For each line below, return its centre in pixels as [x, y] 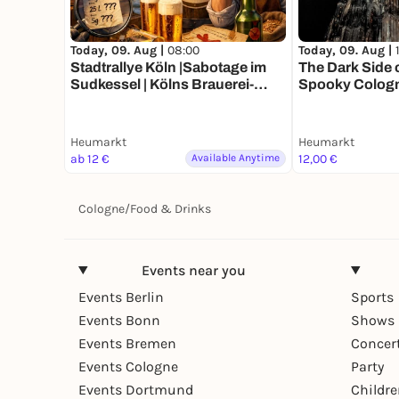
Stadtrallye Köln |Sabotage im [168, 68]
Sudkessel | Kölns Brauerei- [162, 85]
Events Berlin [121, 297]
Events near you [193, 270]
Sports [372, 297]
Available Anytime [236, 157]
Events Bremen [127, 343]
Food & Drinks [171, 208]
